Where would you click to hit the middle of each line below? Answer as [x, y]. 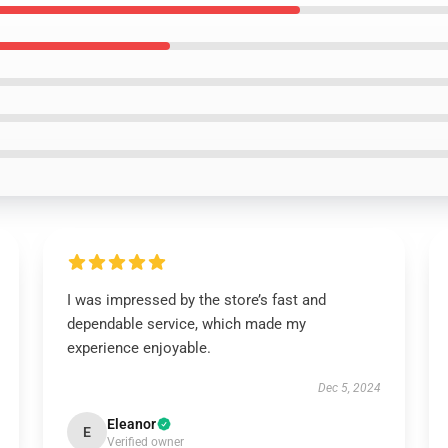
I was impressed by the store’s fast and [196, 300]
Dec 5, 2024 [350, 388]
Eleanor [131, 424]
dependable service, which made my [186, 324]
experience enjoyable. [138, 348]
